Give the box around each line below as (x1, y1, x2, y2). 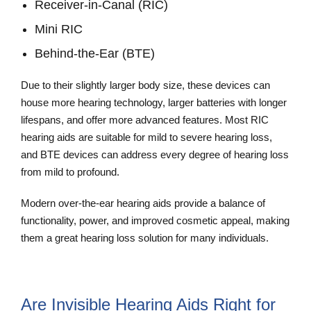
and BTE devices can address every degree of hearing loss (21, 149, 289, 161)
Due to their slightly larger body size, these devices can (21, 79, 270, 92)
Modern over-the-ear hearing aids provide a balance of (21, 197, 265, 210)
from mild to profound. (21, 166, 125, 178)
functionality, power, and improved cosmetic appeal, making (21, 215, 289, 227)
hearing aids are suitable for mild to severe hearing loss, (21, 131, 272, 144)
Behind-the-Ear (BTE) (35, 47, 158, 61)
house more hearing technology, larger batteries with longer (21, 96, 287, 109)
